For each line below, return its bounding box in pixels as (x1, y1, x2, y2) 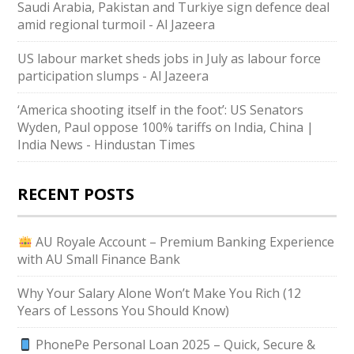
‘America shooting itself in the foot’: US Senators (17, 101, 304, 119)
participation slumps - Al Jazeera (17, 67, 209, 85)
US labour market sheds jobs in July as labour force (17, 50, 322, 67)
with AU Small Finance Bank (17, 250, 181, 268)
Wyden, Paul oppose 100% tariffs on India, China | (17, 119, 314, 136)
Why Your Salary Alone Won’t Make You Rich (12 (17, 284, 302, 302)
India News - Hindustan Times (17, 136, 196, 153)
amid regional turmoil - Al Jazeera (17, 16, 216, 33)
